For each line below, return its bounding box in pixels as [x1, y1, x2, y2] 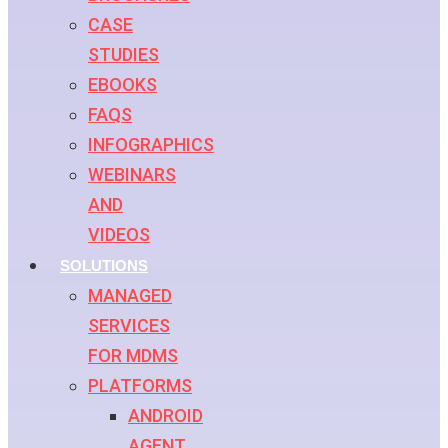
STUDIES [88, 44, 159, 65]
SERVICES [88, 315, 170, 336]
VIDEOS [88, 224, 150, 245]
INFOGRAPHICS [88, 134, 214, 155]
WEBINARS [88, 164, 176, 185]
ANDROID [128, 405, 203, 426]
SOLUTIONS [60, 257, 148, 274]
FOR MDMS [88, 345, 178, 366]
